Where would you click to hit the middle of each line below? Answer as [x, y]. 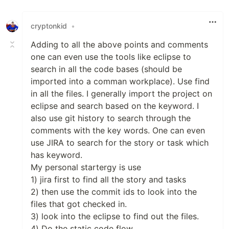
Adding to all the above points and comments [119, 44]
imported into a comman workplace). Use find [120, 81]
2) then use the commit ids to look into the [114, 191]
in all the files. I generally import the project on [121, 93]
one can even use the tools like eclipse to [111, 56]
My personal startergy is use [86, 167]
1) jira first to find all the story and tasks [108, 179]
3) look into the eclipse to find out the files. [115, 216]
